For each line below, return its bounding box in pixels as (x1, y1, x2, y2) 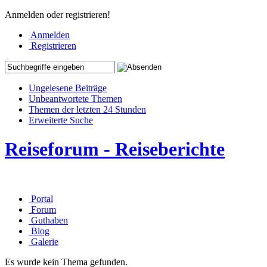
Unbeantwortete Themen (29, 94, 122, 104)
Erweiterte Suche (29, 115, 93, 125)
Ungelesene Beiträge (29, 83, 107, 93)
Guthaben (31, 215, 68, 225)
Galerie (31, 236, 58, 247)
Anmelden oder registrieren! (5, 10, 110, 20)
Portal (31, 193, 53, 204)
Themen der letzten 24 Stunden (29, 104, 146, 114)
